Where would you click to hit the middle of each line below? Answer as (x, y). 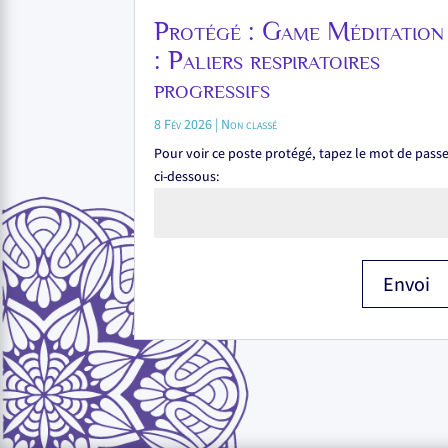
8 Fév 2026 (183, 123)
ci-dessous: (187, 175)
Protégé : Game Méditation (299, 30)
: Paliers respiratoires (267, 59)
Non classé (249, 123)
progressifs (212, 88)
